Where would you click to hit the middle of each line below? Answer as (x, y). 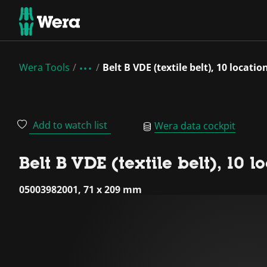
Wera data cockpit (195, 125)
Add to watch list (70, 125)
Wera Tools (44, 67)
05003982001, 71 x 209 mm (80, 190)
